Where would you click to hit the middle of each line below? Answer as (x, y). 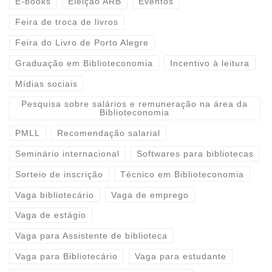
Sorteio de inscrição (59, 174)
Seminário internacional (67, 154)
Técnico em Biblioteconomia (182, 174)
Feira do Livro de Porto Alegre (82, 42)
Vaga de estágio (50, 215)
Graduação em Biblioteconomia (84, 63)
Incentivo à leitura (210, 63)
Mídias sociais (46, 83)
